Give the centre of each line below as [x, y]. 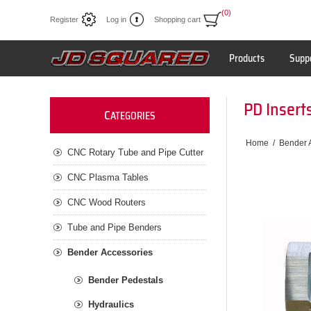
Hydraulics [111, 304]
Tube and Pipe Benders [115, 227]
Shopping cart [177, 19]
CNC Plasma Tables [108, 177]
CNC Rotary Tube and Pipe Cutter [135, 152]
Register [64, 19]
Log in [116, 19]
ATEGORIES [133, 116]
